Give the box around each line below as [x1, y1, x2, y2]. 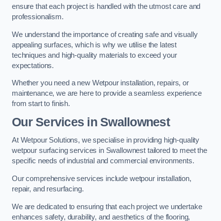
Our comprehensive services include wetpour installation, [12, 174, 191, 183]
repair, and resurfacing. [12, 184, 84, 193]
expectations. [12, 61, 54, 70]
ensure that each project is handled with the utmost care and [12, 2, 201, 11]
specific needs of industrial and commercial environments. [12, 157, 194, 165]
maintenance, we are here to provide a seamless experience [12, 89, 202, 98]
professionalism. [12, 13, 64, 21]
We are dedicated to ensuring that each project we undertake [12, 202, 202, 211]
